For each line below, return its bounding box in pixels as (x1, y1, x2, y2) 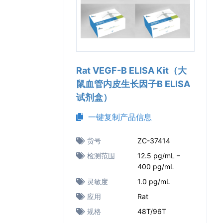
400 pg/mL (137, 162, 174, 171)
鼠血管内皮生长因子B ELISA (76, 79, 190, 89)
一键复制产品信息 (83, 112, 152, 122)
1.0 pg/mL (137, 177, 170, 186)
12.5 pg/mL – (137, 151, 180, 160)
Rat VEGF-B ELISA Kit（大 (76, 65, 187, 76)
